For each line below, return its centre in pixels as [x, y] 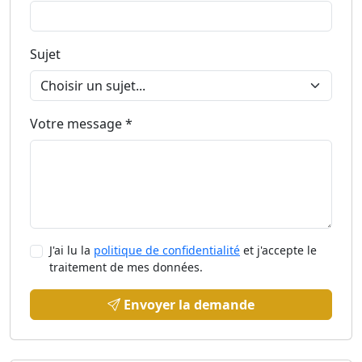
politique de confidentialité [167, 250]
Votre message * [81, 124]
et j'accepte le [278, 250]
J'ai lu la [72, 250]
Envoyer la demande [189, 305]
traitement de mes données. [126, 267]
